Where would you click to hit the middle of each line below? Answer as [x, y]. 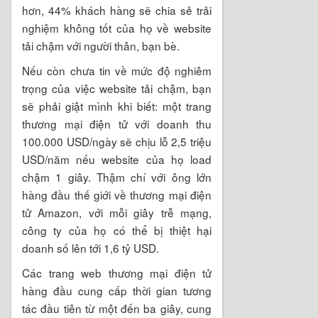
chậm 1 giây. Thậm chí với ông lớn [117, 176]
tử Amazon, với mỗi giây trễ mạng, [117, 212]
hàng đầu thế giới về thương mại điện [117, 194]
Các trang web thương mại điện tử [117, 272]
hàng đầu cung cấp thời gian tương [117, 290]
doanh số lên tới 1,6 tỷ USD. [91, 247]
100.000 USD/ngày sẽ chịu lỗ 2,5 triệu [117, 141]
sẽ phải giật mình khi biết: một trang [117, 105]
